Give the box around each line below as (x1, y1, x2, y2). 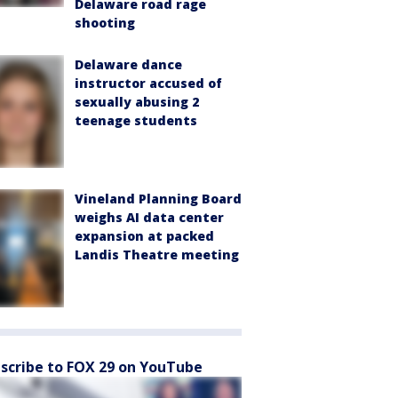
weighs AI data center (75, 208, 224, 226)
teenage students (75, 111, 197, 129)
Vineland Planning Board (75, 189, 242, 207)
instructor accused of (75, 74, 222, 92)
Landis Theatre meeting (75, 245, 239, 263)
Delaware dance (75, 55, 182, 73)
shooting (75, 13, 135, 31)
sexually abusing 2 (75, 92, 199, 110)
